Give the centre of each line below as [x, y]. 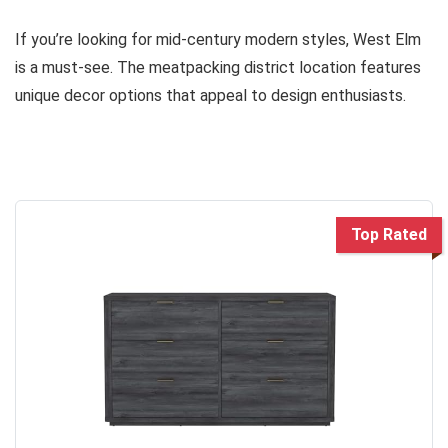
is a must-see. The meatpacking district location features [218, 68]
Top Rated [389, 235]
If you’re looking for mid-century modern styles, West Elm [218, 40]
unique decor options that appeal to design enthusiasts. [210, 96]
